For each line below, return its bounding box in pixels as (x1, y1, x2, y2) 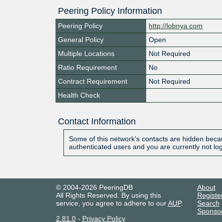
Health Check (58, 91, 100, 99)
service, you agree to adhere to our (55, 199, 168, 207)
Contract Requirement (58, 77, 127, 85)
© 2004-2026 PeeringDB (55, 183, 133, 191)
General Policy (58, 35, 104, 44)
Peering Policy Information (58, 5, 162, 16)
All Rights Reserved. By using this (55, 191, 161, 199)
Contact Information (57, 116, 136, 126)
